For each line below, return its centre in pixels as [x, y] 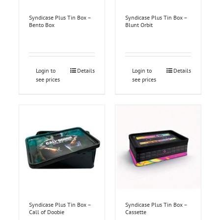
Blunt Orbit [139, 25]
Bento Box [41, 25]
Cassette [136, 212]
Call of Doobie [46, 212]
